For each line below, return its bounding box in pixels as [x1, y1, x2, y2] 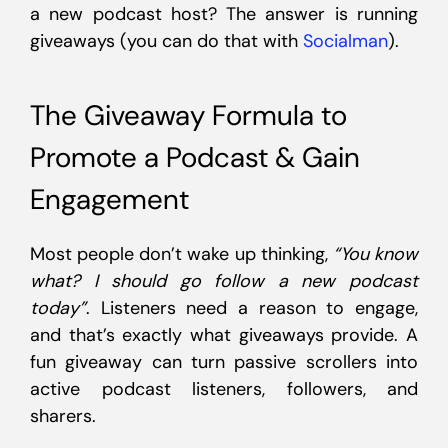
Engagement [30, 181, 189, 218]
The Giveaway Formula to [30, 97, 347, 134]
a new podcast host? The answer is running [30, 2, 418, 26]
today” [30, 296, 86, 320]
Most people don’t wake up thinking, [30, 242, 333, 266]
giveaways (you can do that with [30, 29, 303, 53]
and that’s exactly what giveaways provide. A [30, 323, 418, 347]
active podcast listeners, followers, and [30, 377, 418, 401]
